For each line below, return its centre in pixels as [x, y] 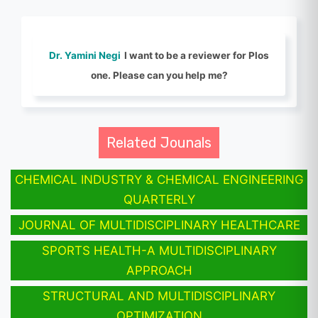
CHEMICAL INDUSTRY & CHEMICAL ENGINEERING [159, 179]
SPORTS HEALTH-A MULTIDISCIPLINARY [159, 250]
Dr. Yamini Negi [85, 55]
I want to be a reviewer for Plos [197, 55]
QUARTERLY [159, 199]
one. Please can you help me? [159, 75]
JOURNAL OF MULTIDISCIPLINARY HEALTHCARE [159, 225]
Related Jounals [159, 142]
